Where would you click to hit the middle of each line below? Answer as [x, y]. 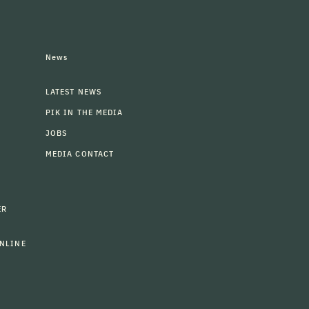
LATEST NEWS [73, 91]
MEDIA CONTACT [80, 153]
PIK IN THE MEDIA [84, 112]
